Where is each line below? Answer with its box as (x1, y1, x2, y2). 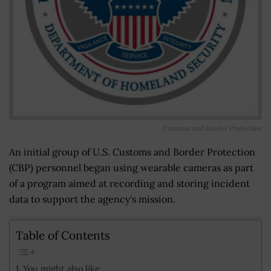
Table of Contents (16, 227, 110, 243)
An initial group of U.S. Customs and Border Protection (9, 145, 255, 158)
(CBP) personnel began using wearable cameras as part (9, 161, 253, 174)
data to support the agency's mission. (9, 192, 175, 205)
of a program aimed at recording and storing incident (9, 177, 250, 189)
